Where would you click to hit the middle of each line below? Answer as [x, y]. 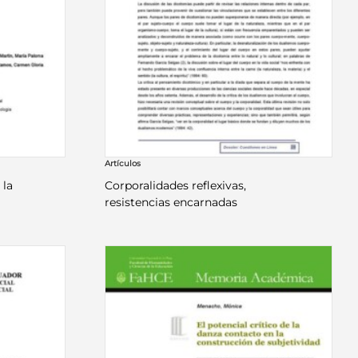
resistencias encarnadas [171, 203]
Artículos [123, 164]
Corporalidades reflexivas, [176, 186]
